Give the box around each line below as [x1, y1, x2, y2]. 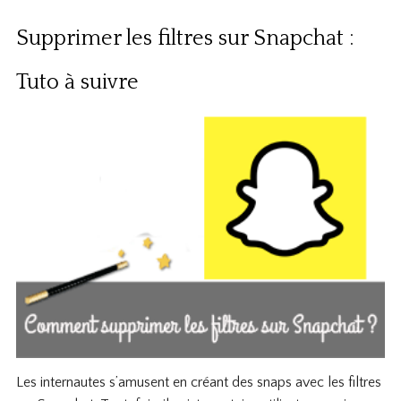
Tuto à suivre [15, 71, 139, 95]
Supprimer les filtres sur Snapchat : [15, 27, 354, 51]
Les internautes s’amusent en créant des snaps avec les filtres [15, 374, 381, 391]
